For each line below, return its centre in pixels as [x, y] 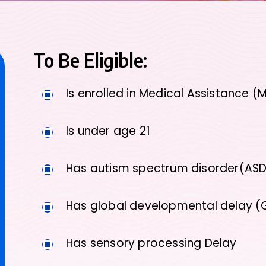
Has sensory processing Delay [151, 243]
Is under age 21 [108, 131]
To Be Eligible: [90, 60]
